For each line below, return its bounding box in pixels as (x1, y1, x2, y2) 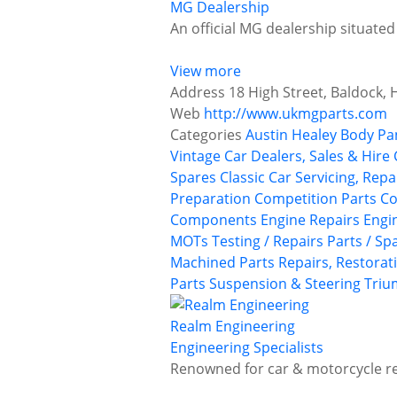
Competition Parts (254, 189, 377, 209)
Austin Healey (245, 125, 337, 145)
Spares (170, 167, 216, 188)
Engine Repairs (261, 210, 360, 230)
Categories (170, 125, 242, 145)
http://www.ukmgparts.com (204, 104, 387, 124)
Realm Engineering (170, 316, 295, 337)
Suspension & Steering (209, 274, 361, 294)
